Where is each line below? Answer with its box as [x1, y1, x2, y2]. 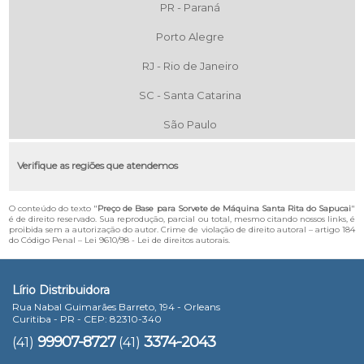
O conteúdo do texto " [9, 202, 98, 214]
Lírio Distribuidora [12, 282, 110, 297]
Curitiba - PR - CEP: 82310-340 [12, 312, 162, 325]
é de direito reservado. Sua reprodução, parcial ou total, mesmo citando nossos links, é [9, 213, 355, 224]
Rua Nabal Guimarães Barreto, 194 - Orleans [12, 300, 220, 313]
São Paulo [163, 117, 217, 131]
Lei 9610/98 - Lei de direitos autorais [84, 234, 229, 245]
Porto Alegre [156, 29, 224, 43]
